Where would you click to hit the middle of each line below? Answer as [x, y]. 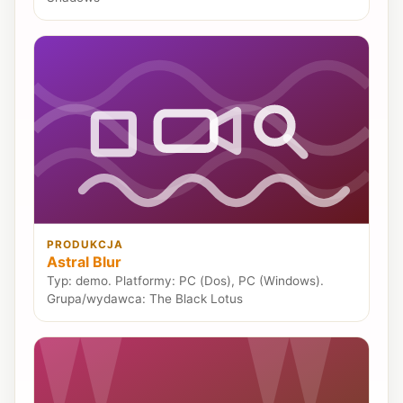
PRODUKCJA [85, 245]
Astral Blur [85, 262]
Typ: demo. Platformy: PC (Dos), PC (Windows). [186, 281]
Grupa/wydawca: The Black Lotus [145, 299]
